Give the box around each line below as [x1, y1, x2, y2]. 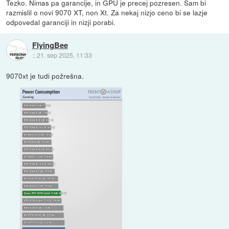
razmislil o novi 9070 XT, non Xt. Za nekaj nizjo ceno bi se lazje [6, 7, 208, 17]
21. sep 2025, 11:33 [36, 50, 92, 59]
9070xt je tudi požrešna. [6, 70, 84, 81]
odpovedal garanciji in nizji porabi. [6, 16, 116, 27]
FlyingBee [32, 39, 68, 51]
